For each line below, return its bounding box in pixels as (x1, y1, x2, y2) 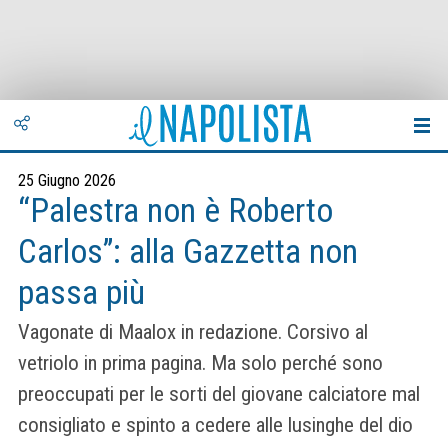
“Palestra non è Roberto (18, 191, 333, 230)
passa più (18, 273, 145, 312)
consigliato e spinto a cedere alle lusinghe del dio (18, 413, 413, 438)
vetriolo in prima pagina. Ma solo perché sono (18, 351, 383, 376)
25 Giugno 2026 (18, 171, 116, 190)
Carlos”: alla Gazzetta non (18, 232, 358, 271)
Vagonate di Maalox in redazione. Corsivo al (18, 320, 368, 345)
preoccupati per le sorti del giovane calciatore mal (18, 382, 420, 407)
